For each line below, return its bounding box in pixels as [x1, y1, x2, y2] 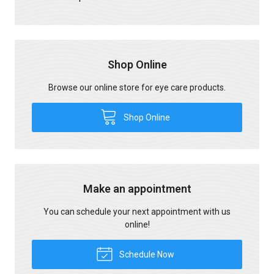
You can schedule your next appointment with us [43, 206, 231, 217]
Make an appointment [83, 182, 191, 195]
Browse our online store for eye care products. [48, 82, 226, 92]
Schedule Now [117, 249, 174, 259]
